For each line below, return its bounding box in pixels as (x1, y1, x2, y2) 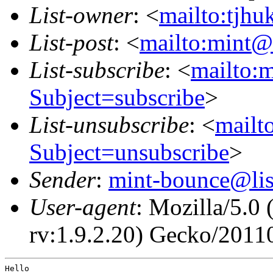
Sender (29, 166, 96, 193)
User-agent (29, 193, 136, 220)
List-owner (29, 1, 133, 28)
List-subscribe (29, 56, 165, 83)
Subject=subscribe (29, 83, 205, 110)
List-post (29, 29, 113, 55)
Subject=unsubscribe (29, 138, 229, 165)
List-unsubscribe (29, 111, 189, 138)
